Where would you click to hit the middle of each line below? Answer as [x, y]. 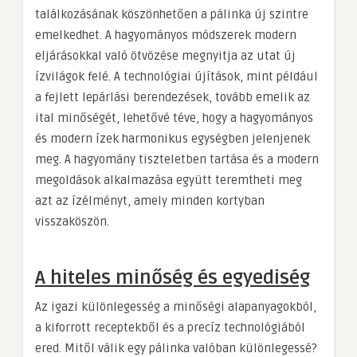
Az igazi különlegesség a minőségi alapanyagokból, [176, 306]
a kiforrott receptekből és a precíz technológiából [170, 327]
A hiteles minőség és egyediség [173, 277]
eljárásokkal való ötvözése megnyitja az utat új [165, 55]
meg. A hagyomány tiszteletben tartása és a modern [177, 159]
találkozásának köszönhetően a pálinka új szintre [172, 14]
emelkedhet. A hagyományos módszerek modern [166, 35]
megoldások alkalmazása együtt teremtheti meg [169, 180]
